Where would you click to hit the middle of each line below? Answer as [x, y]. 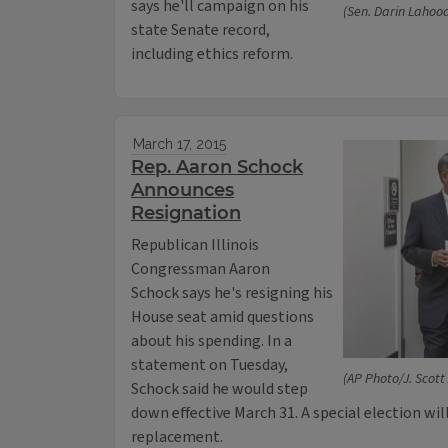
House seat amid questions [222, 317]
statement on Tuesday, [209, 365]
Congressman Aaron [200, 269]
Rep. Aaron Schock [217, 167]
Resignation [186, 213]
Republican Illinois [195, 245]
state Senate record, [200, 30]
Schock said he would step [219, 389]
